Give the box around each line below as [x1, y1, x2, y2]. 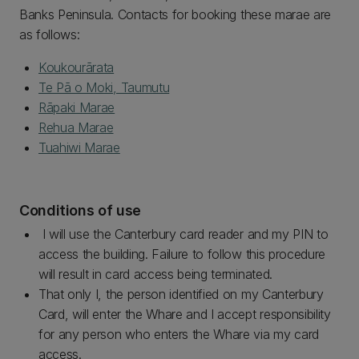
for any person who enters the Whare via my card [38, 326, 319, 342]
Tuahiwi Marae [38, 139, 120, 155]
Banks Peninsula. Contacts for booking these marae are [19, 6, 332, 22]
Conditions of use [19, 202, 141, 219]
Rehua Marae [38, 119, 114, 135]
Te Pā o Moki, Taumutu [38, 79, 170, 95]
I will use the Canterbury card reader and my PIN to [38, 226, 329, 242]
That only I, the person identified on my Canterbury [38, 286, 324, 302]
